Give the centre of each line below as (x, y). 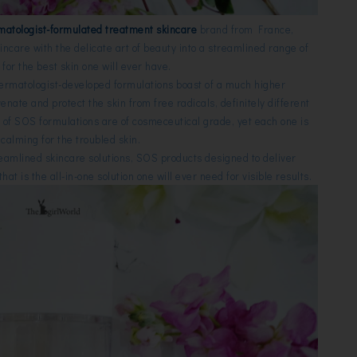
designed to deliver (249, 158)
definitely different (265, 103)
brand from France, (245, 29)
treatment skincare (151, 29)
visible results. (277, 176)
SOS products (169, 158)
